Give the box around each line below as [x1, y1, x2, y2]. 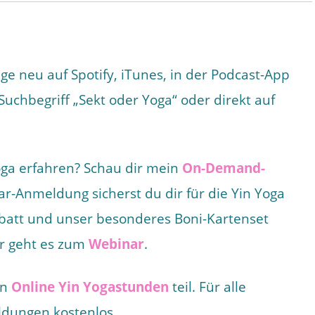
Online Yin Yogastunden [11, 278, 169, 296]
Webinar [89, 235, 144, 253]
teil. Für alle [169, 278, 246, 296]
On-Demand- [182, 159, 265, 177]
